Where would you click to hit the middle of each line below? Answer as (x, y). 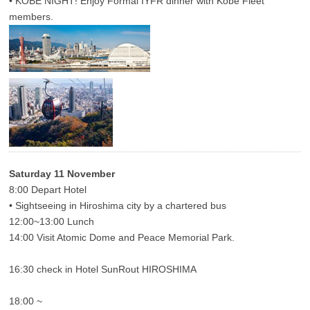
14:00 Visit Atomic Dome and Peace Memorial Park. (122, 238)
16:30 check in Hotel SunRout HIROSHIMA (103, 270)
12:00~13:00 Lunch (52, 222)
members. (31, 17)
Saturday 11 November (62, 174)
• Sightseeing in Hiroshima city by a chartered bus (118, 206)
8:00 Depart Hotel (48, 190)
